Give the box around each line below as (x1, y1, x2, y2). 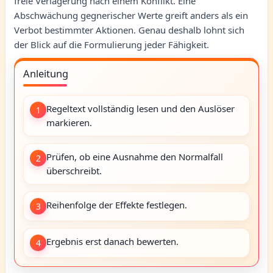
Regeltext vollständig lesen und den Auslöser (46, 102, 235, 115)
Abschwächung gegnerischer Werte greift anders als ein (14, 9, 248, 21)
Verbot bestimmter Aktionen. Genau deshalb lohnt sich (14, 23, 244, 36)
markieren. (46, 116, 92, 129)
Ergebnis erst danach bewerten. (46, 235, 179, 247)
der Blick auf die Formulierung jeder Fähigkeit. (14, 38, 209, 51)
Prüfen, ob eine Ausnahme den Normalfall (46, 150, 223, 163)
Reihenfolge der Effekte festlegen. (46, 198, 187, 211)
